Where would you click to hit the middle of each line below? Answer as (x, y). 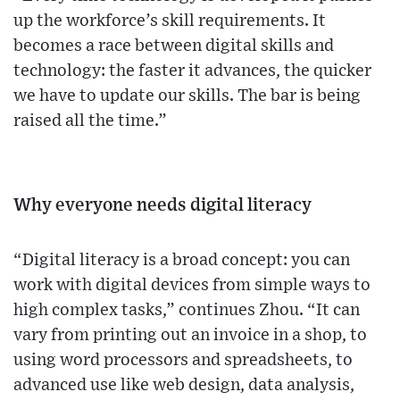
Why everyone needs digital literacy (162, 206)
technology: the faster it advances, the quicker (192, 71)
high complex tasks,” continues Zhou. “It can (187, 311)
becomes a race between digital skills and (174, 46)
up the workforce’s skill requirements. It (170, 21)
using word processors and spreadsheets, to (183, 361)
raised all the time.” (90, 121)
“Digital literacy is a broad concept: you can (182, 261)
